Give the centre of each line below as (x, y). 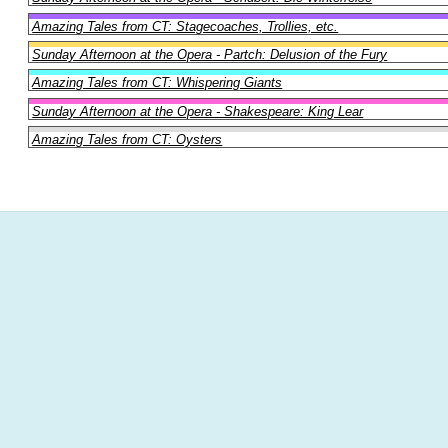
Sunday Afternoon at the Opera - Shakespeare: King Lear (198, 111)
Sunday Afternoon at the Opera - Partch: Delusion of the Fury (210, 54)
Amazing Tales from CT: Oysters (127, 140)
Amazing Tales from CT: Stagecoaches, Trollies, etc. (185, 26)
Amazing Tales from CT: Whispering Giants (157, 83)
